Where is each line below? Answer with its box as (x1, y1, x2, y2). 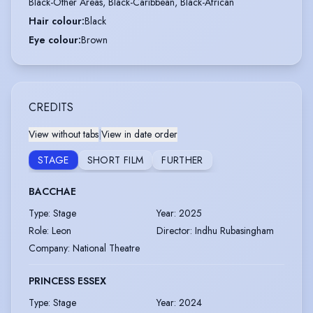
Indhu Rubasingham (195, 224, 274, 238)
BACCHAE (29, 184, 76, 198)
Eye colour (29, 33, 78, 47)
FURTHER (161, 153, 203, 167)
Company (29, 241, 68, 255)
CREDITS (29, 99, 73, 115)
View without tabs (29, 127, 99, 141)
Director (156, 224, 190, 238)
